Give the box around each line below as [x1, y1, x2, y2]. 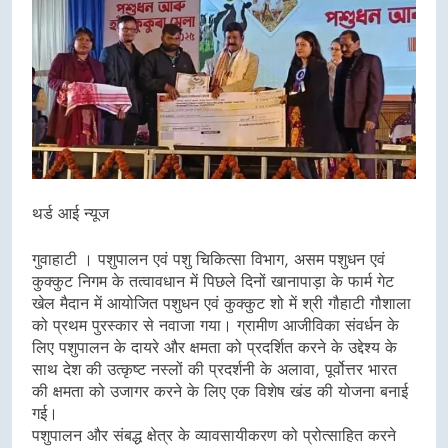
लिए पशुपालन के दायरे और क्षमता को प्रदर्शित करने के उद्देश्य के [32, 335, 397, 359]
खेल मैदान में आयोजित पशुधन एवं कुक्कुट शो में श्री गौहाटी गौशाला [32, 291, 411, 315]
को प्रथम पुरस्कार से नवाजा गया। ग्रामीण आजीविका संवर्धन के [32, 313, 399, 337]
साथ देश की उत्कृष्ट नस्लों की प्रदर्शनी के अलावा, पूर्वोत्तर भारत [32, 357, 397, 381]
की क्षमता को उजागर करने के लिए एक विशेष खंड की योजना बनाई [32, 379, 408, 403]
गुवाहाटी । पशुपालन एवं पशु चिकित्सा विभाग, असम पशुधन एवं [32, 247, 385, 271]
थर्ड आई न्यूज [32, 201, 109, 225]
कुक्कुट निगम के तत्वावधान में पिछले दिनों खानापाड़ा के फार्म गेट [32, 269, 394, 293]
